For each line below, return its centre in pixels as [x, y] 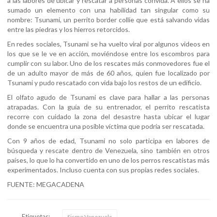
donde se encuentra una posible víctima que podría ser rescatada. [106, 126]
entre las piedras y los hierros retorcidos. [69, 29]
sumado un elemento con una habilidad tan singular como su [108, 10]
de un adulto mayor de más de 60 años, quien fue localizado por [108, 73]
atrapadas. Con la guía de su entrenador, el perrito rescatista [108, 107]
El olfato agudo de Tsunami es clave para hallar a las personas [108, 97]
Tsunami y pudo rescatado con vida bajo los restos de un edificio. [104, 82]
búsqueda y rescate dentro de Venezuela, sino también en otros [108, 150]
